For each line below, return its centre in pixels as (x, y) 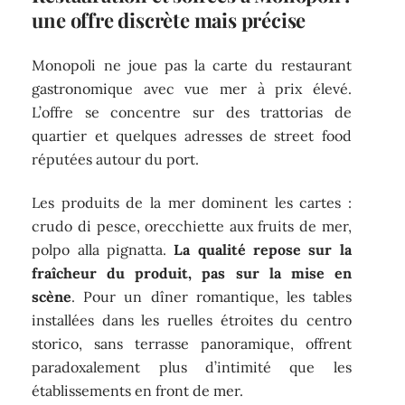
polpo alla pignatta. (103, 250)
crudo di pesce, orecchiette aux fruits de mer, (192, 226)
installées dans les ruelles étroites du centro (192, 320)
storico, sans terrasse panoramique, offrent (192, 344)
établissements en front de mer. (138, 391)
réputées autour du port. (116, 159)
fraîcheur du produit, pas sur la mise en (192, 273)
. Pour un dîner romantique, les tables (212, 297)
